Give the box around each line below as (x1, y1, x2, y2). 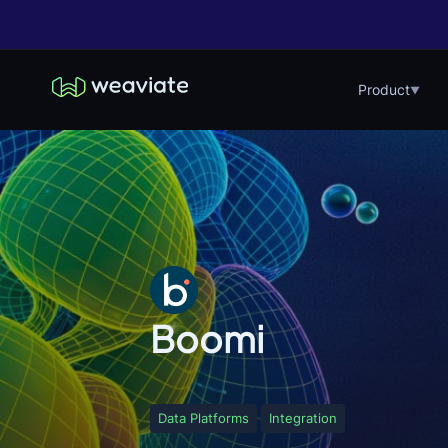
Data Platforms (158, 410, 249, 426)
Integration (269, 410, 337, 426)
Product (358, 81, 411, 98)
